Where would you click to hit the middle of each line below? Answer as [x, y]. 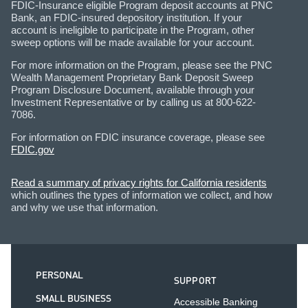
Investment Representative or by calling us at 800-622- [133, 102]
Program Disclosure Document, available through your [133, 89]
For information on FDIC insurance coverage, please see [138, 137]
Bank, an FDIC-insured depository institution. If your [126, 17]
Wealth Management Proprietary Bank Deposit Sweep [132, 77]
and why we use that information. [85, 207]
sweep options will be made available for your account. [133, 42]
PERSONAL [59, 276]
